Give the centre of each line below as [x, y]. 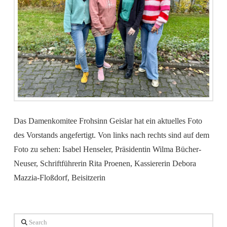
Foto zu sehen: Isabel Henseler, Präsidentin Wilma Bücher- [107, 149]
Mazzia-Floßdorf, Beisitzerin [61, 178]
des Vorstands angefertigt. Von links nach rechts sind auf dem [111, 135]
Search [24, 220]
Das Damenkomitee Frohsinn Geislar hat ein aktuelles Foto [108, 121]
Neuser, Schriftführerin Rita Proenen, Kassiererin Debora [105, 164]
